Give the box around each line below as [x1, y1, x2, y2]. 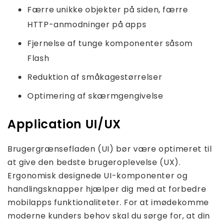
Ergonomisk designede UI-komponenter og [7, 170, 188, 182]
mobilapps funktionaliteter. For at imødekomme [7, 197, 209, 209]
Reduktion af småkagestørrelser [27, 71, 163, 83]
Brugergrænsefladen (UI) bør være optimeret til [7, 143, 212, 155]
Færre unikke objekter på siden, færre [27, 4, 188, 16]
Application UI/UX [7, 116, 121, 133]
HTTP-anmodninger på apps [27, 19, 147, 31]
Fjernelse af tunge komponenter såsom [27, 38, 193, 50]
